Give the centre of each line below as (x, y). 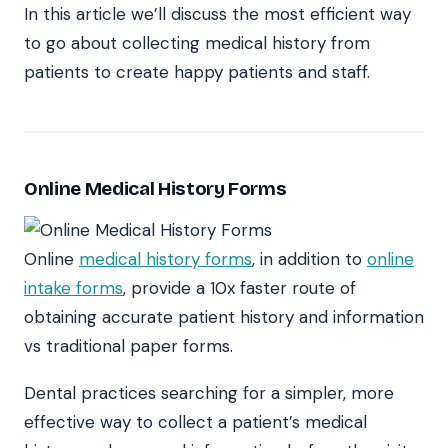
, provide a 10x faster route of (239, 288)
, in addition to (309, 259)
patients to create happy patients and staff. (197, 72)
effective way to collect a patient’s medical (195, 422)
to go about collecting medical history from (197, 43)
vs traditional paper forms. (128, 346)
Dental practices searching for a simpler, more (209, 393)
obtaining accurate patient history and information (224, 317)
